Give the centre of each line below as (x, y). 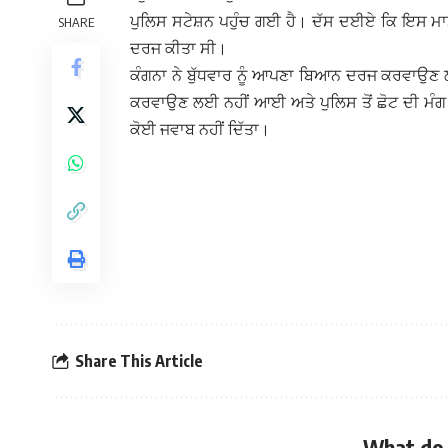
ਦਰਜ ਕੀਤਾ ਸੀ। (178, 48)
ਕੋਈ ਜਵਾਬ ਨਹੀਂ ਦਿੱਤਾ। (200, 129)
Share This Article (139, 360)
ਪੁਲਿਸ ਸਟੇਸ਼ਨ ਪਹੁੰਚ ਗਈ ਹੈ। (221, 21)
